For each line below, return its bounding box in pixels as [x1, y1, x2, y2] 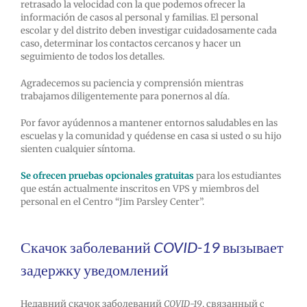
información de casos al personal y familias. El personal [20, 12, 258, 24]
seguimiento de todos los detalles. [20, 51, 164, 63]
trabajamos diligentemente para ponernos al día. [20, 90, 230, 103]
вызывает [222, 238, 284, 257]
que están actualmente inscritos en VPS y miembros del [20, 183, 259, 195]
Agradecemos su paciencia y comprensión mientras [20, 77, 243, 90]
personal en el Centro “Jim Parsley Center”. [20, 196, 204, 208]
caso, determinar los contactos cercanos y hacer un [20, 38, 241, 50]
